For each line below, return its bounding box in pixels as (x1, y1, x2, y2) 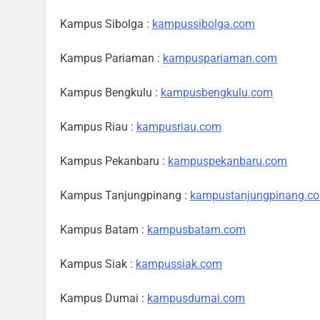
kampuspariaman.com (163, 51, 277, 65)
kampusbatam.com (147, 223, 246, 236)
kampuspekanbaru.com (168, 154, 287, 168)
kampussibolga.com (152, 17, 255, 31)
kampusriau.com (136, 120, 221, 134)
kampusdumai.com (147, 291, 245, 305)
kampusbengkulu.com (161, 86, 273, 99)
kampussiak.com (136, 257, 222, 271)
